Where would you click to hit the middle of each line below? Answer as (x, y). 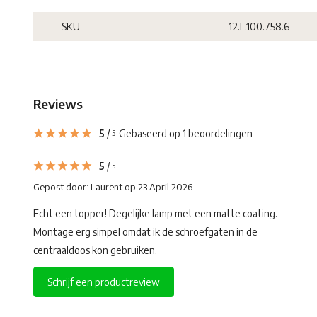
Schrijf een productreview (104, 282)
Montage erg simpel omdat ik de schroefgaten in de (145, 232)
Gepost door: (62, 187)
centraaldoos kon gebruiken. (95, 250)
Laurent (106, 187)
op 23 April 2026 (157, 187)
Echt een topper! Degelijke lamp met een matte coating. (155, 213)
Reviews (58, 104)
